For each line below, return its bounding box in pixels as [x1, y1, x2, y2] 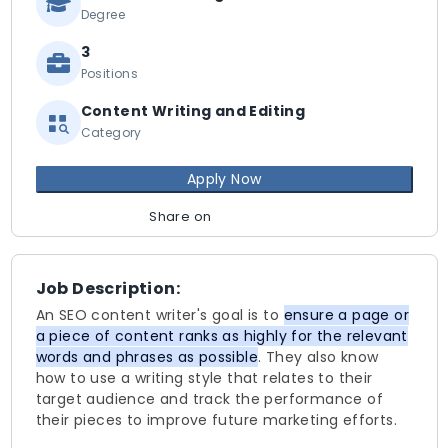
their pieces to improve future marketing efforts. [35, 410, 398, 430]
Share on [149, 208, 212, 225]
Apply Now [186, 169, 262, 189]
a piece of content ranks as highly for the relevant [35, 326, 408, 346]
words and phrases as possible [35, 347, 259, 367]
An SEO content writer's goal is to [35, 305, 284, 325]
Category [80, 124, 142, 141]
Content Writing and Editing [80, 101, 306, 121]
